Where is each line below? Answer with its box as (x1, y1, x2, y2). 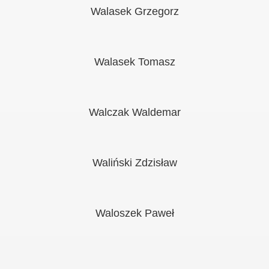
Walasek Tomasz (94, 56, 175, 68)
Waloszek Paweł (95, 207, 174, 219)
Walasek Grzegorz (90, 5, 179, 17)
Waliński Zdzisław (92, 157, 177, 169)
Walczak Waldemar (88, 106, 181, 118)
